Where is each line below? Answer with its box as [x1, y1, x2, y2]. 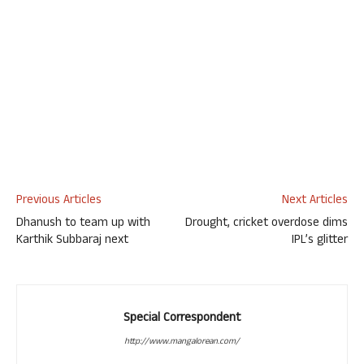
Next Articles [282, 191, 348, 211]
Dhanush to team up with [16, 214, 150, 234]
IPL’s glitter [292, 231, 348, 251]
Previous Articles [16, 191, 102, 211]
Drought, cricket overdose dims [185, 214, 348, 234]
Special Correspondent [123, 309, 240, 329]
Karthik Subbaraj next [16, 231, 128, 251]
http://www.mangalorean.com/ [124, 335, 240, 349]
